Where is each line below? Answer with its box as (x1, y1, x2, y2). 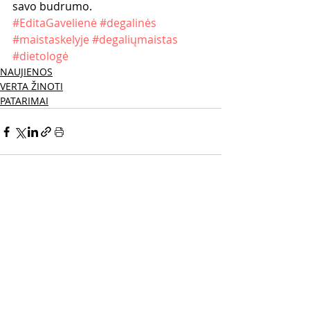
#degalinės (100, 15, 156, 31)
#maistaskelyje (12, 32, 89, 48)
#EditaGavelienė (12, 15, 97, 31)
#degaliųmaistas (92, 32, 178, 48)
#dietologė (12, 48, 69, 64)
